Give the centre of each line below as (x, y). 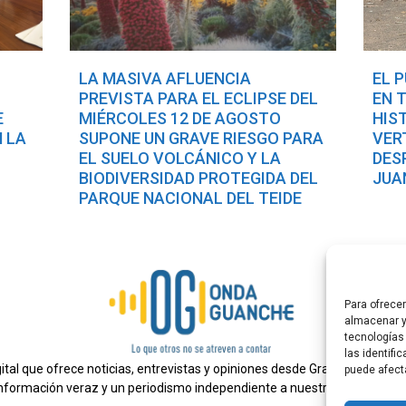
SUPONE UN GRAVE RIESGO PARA (201, 139)
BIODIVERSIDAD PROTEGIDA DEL (198, 179)
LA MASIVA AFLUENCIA (164, 79)
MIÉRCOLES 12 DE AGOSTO (179, 119)
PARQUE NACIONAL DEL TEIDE (190, 198)
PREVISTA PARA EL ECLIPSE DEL (198, 99)
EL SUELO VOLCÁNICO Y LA (179, 159)
